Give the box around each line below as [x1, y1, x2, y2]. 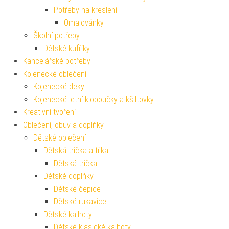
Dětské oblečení [33, 132, 86, 143]
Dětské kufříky [43, 43, 90, 53]
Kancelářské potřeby [23, 56, 90, 66]
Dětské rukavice [54, 196, 106, 207]
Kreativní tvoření [23, 107, 76, 117]
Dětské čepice [54, 184, 101, 194]
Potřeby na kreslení [54, 5, 117, 15]
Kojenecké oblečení [23, 68, 86, 79]
